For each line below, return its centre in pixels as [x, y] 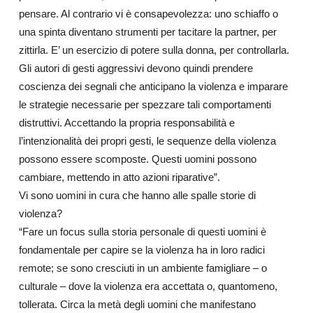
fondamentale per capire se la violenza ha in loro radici [141, 250]
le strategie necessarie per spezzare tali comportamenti [145, 104]
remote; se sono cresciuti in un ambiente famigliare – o [143, 268]
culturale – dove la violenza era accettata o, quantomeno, [148, 286]
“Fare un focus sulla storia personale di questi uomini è [142, 232]
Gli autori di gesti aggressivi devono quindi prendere [136, 68]
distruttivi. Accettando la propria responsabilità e [126, 123]
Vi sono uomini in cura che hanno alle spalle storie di [137, 195]
